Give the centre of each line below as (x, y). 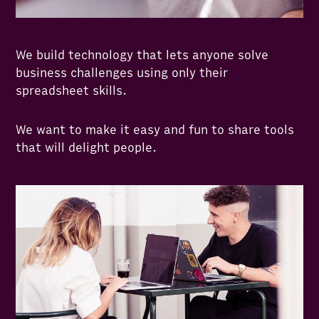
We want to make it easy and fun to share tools (155, 130)
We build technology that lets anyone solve (142, 56)
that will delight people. (87, 148)
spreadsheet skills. (72, 91)
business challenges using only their (122, 73)
